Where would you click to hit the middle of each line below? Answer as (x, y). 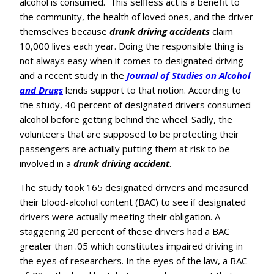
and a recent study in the (73, 76)
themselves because (65, 31)
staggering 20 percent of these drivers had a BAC (124, 231)
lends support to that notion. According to (152, 90)
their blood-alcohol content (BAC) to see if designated (133, 202)
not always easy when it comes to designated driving (131, 61)
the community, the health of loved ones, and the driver (136, 17)
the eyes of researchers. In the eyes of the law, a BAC (133, 261)
